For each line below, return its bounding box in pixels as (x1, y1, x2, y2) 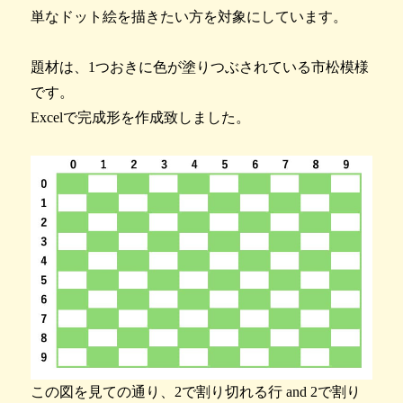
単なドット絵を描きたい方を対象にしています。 (31, 9, 348, 24)
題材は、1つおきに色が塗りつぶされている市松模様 (31, 59, 370, 75)
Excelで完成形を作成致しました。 (31, 110, 251, 125)
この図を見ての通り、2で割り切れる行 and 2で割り (31, 383, 362, 399)
